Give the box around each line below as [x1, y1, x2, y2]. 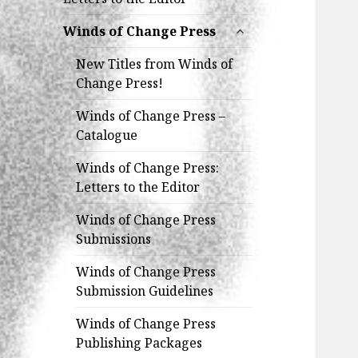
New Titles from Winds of [76, 55, 233, 74]
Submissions [76, 230, 152, 249]
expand [227, 18, 275, 37]
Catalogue [76, 126, 138, 145]
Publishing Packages [76, 334, 203, 352]
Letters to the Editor [76, 178, 201, 197]
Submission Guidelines [76, 282, 214, 300]
